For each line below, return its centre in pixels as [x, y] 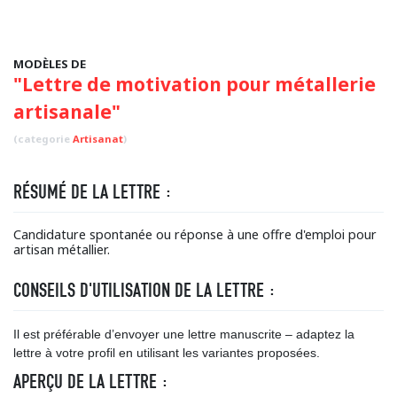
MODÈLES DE [50, 64]
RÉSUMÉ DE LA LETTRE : [93, 192]
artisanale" [67, 112]
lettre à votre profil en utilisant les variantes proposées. [167, 353]
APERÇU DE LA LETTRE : [91, 381]
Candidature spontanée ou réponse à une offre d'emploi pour [195, 234]
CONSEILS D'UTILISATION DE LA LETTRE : [144, 290]
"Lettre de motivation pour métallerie [195, 84]
